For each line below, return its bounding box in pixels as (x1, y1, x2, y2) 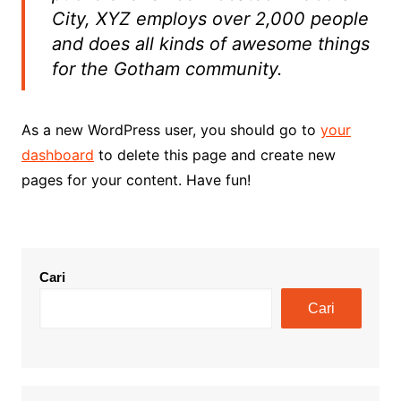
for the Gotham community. (51, 58, 283, 80)
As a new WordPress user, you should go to (21, 121, 320, 139)
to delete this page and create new (93, 146, 336, 164)
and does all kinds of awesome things (51, 33, 370, 55)
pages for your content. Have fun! (21, 171, 251, 189)
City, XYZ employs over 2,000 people (51, 8, 369, 30)
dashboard (21, 146, 94, 164)
